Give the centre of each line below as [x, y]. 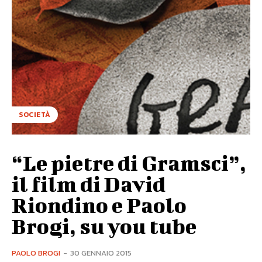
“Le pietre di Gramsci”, [129, 162]
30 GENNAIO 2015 [101, 253]
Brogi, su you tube [104, 225]
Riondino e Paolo [99, 204]
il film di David [89, 183]
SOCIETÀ [35, 114]
